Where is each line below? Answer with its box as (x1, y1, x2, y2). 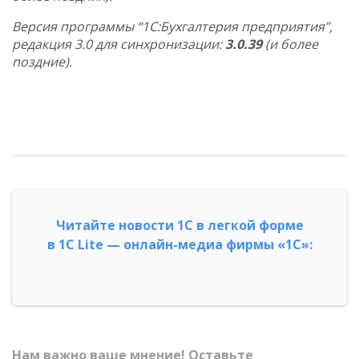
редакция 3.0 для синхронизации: (12, 35, 225, 53)
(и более (262, 35, 318, 53)
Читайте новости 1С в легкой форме (55, 216, 304, 234)
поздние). (12, 53, 72, 71)
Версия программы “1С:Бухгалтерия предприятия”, (12, 18, 333, 35)
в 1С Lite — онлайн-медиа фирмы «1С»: (46, 236, 313, 253)
